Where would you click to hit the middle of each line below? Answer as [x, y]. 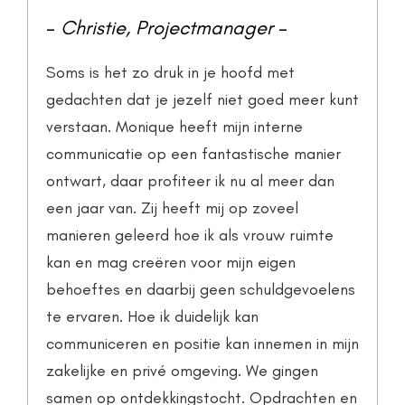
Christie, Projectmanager [167, 28]
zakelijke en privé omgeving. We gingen [182, 371]
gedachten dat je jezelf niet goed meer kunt [202, 100]
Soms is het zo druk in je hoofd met [170, 73]
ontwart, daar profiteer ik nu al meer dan [190, 181]
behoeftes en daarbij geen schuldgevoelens [201, 290]
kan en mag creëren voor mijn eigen [171, 263]
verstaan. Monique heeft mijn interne [174, 127]
